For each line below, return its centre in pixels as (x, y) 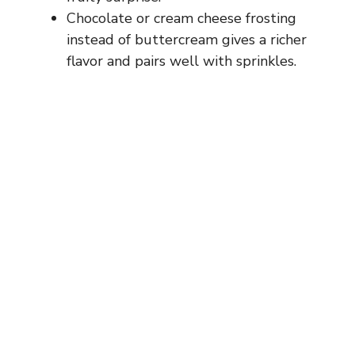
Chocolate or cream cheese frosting (181, 19)
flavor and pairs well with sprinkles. (181, 61)
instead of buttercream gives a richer (187, 40)
